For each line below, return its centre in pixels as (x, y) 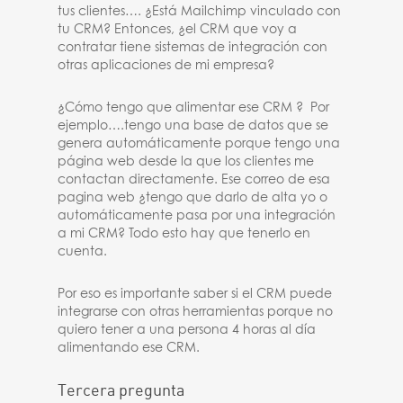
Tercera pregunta (121, 390)
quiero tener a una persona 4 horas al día (187, 330)
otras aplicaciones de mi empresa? (166, 66)
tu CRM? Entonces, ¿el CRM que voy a (178, 30)
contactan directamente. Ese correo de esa (194, 180)
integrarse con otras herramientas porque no (196, 312)
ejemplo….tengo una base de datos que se (193, 126)
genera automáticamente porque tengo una (199, 144)
